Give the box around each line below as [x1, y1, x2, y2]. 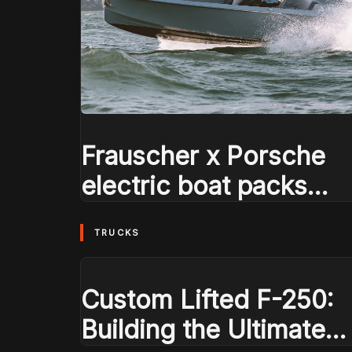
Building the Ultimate [81, 314, 325, 345]
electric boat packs [81, 170, 307, 201]
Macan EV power [81, 200, 280, 231]
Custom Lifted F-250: [81, 284, 335, 315]
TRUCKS [94, 227, 141, 238]
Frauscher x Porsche [81, 141, 325, 171]
